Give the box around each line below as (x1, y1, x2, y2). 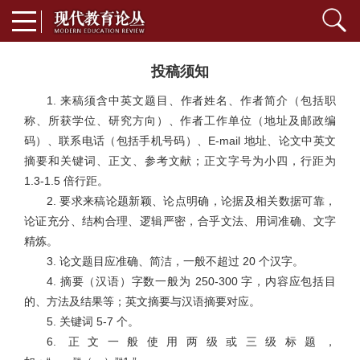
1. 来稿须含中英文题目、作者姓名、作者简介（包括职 (47, 94, 336, 107)
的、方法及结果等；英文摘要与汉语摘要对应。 (24, 295, 260, 308)
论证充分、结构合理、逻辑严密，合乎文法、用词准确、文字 (24, 215, 336, 227)
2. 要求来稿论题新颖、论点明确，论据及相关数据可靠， (47, 194, 336, 207)
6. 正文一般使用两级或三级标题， (47, 335, 336, 348)
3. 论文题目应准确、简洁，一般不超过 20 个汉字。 (47, 255, 304, 268)
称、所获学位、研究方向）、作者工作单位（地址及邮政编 (24, 114, 336, 127)
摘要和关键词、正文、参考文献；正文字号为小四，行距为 (24, 154, 336, 167)
